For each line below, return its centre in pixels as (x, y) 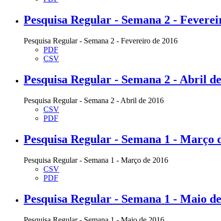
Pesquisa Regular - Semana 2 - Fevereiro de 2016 (101, 41)
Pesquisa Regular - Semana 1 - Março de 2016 (96, 160)
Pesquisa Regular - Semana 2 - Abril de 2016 (94, 101)
